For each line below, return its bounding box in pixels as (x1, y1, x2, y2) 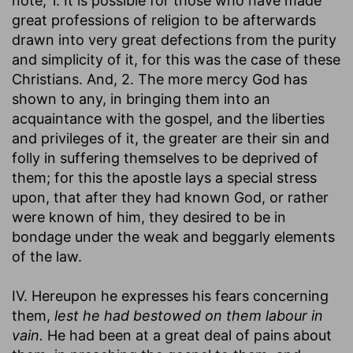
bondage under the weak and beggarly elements (12, 228, 335, 245)
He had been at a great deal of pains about (43, 326, 332, 344)
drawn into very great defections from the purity (12, 31, 336, 48)
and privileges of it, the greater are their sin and (12, 129, 329, 147)
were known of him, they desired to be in (12, 208, 286, 225)
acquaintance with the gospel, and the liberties (12, 110, 325, 127)
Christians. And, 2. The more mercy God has (12, 70, 307, 87)
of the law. (12, 247, 82, 265)
